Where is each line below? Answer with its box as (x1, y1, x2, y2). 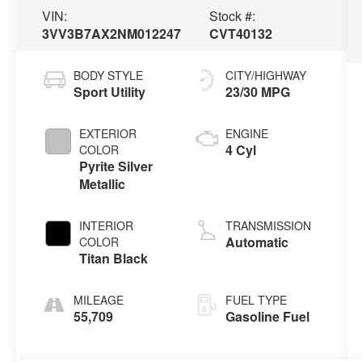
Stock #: (208, 6, 255, 26)
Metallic (79, 175, 126, 194)
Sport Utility (74, 82, 146, 102)
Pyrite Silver (79, 157, 154, 176)
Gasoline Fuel (225, 307, 309, 326)
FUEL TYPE (225, 292, 287, 309)
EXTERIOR (79, 125, 137, 142)
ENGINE (225, 125, 268, 142)
